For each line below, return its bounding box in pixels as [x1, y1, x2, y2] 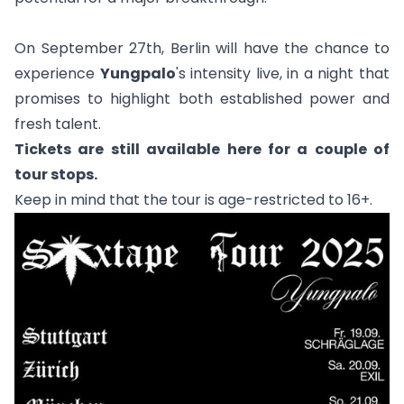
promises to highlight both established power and [14, 88, 390, 110]
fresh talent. [14, 114, 101, 135]
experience [14, 63, 100, 85]
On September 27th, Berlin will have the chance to [14, 38, 390, 60]
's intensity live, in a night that [175, 63, 390, 85]
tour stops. [14, 164, 97, 186]
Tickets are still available [14, 139, 227, 161]
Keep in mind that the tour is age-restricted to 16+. [14, 189, 372, 211]
